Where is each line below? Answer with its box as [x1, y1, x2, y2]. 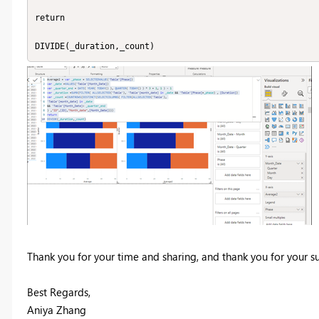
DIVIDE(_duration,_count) [35, 41, 155, 52]
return [35, 13, 65, 23]
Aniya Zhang [26, 302, 86, 317]
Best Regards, [26, 284, 90, 299]
